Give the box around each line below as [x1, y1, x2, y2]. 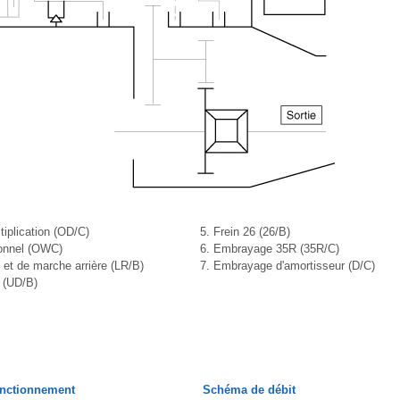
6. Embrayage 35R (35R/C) [200, 242, 339, 255]
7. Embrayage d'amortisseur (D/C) [200, 259, 375, 272]
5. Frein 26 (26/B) [200, 225, 290, 238]
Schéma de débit [203, 383, 296, 396]
